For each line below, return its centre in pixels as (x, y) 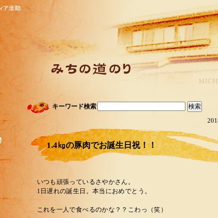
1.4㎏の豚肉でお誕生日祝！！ (101, 145)
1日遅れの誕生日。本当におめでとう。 (94, 191)
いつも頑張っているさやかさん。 (86, 182)
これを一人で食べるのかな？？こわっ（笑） (102, 210)
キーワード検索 (74, 107)
